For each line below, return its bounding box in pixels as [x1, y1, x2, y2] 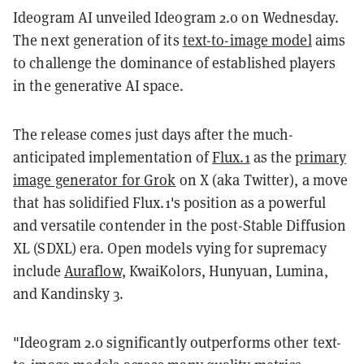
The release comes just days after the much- [13, 124, 294, 144]
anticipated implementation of [13, 147, 213, 167]
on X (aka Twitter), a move [175, 170, 349, 189]
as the [249, 147, 296, 167]
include [13, 261, 64, 280]
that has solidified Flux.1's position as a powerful [13, 193, 327, 212]
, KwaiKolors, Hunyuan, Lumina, [121, 261, 328, 280]
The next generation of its [13, 30, 183, 50]
